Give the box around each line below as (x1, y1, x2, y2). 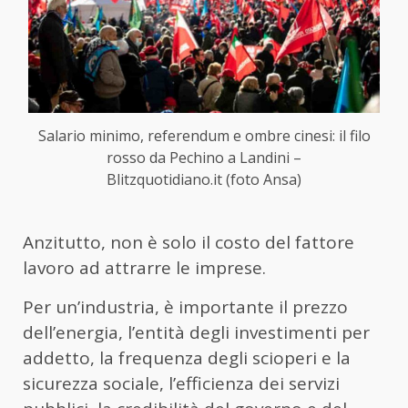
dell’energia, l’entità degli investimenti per (23, 320, 370, 344)
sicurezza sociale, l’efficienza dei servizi (23, 371, 340, 395)
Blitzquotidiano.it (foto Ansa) (107, 168, 301, 189)
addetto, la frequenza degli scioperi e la (23, 345, 351, 370)
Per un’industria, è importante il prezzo (23, 294, 348, 319)
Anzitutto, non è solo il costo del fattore (23, 229, 354, 254)
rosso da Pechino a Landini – (107, 147, 301, 168)
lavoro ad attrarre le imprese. (23, 255, 266, 280)
